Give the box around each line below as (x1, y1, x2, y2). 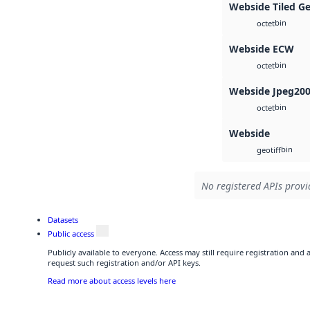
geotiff (257, 144, 281, 155)
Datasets (48, 214, 78, 225)
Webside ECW (229, 42, 294, 55)
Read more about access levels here (48, 275, 176, 286)
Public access (48, 228, 94, 239)
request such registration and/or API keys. (48, 257, 201, 268)
